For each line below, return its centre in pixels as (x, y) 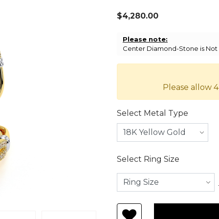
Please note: (145, 39)
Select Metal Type (153, 113)
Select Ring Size (148, 159)
